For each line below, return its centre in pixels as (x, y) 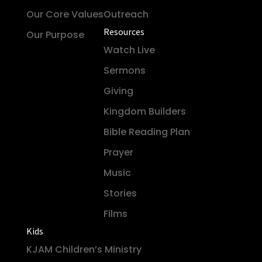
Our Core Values (65, 14)
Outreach (126, 14)
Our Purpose (55, 35)
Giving (118, 91)
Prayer (118, 152)
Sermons (124, 70)
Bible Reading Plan (146, 132)
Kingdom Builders (144, 111)
